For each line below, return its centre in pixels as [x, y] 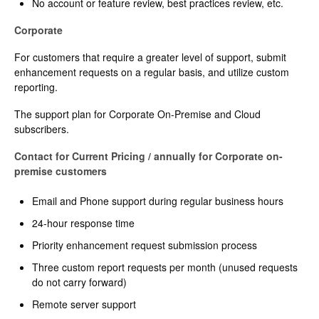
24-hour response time [83, 223]
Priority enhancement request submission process [145, 245]
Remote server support [84, 304]
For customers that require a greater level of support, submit [150, 57]
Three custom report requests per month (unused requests [165, 267]
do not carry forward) [79, 282]
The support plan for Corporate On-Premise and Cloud [137, 114]
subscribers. [42, 129]
